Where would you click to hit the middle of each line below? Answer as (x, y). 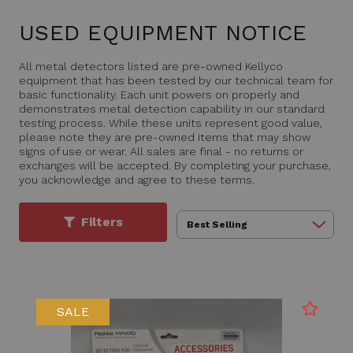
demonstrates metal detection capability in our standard (172, 109)
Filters (102, 222)
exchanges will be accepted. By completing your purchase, (175, 166)
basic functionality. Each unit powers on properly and (159, 95)
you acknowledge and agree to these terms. (137, 180)
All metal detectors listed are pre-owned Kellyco (151, 67)
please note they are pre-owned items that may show (165, 137)
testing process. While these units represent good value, (171, 123)
